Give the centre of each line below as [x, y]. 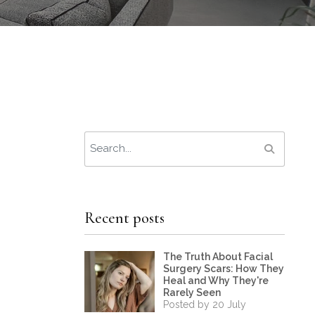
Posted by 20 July [205, 304]
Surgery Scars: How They [224, 269]
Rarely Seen [192, 292]
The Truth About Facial [218, 257]
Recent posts [125, 218]
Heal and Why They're [216, 281]
